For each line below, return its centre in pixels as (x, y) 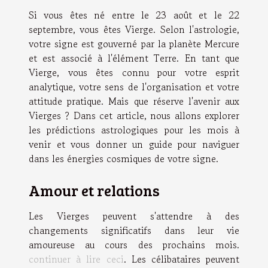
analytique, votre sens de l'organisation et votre (134, 87)
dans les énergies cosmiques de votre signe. (124, 159)
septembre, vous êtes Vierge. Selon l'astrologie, (134, 30)
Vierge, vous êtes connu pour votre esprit (134, 73)
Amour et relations (94, 190)
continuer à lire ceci (76, 259)
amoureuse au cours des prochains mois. (134, 244)
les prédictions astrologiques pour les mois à (134, 130)
